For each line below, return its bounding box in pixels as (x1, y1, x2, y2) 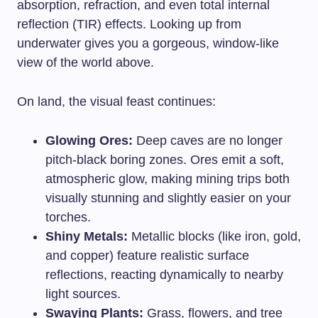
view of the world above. (17, 55, 154, 70)
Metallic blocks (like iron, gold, (128, 229, 301, 244)
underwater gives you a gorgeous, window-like (17, 36, 279, 51)
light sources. (45, 287, 121, 302)
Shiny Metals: (45, 229, 128, 244)
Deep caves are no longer (133, 133, 283, 148)
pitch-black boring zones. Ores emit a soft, (45, 153, 284, 168)
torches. (45, 210, 91, 225)
